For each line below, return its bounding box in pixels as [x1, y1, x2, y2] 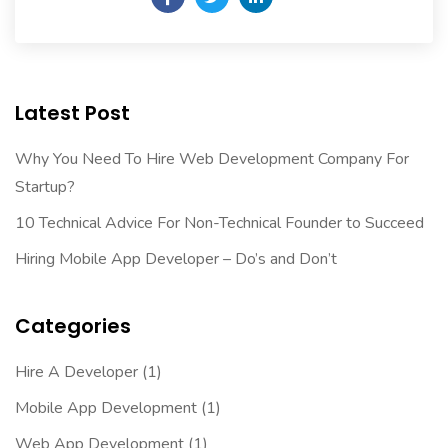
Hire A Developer [15, 360, 138, 383]
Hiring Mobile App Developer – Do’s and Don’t [15, 247, 337, 270]
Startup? [15, 175, 75, 198]
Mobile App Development [15, 396, 197, 419]
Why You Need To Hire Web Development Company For [15, 147, 409, 170]
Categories [15, 311, 131, 340]
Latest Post [15, 98, 130, 127]
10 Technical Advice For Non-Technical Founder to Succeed [15, 211, 425, 234]
